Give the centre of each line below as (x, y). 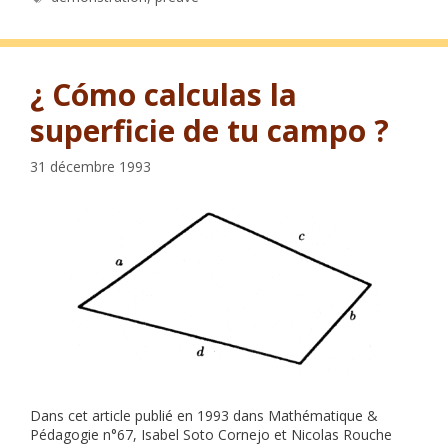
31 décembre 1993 (90, 167)
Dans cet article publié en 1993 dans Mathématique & (204, 416)
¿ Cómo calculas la (163, 95)
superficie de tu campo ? (209, 131)
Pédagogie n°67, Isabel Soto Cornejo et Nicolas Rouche (211, 435)
